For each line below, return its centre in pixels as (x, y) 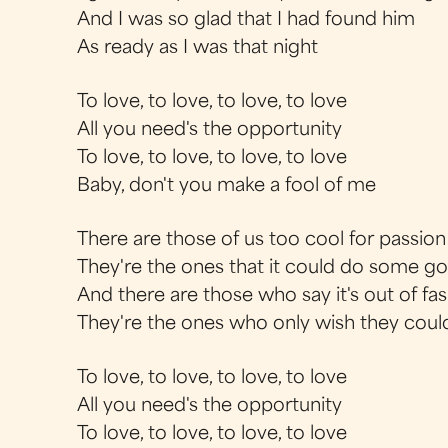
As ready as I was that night (198, 48)
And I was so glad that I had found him (246, 20)
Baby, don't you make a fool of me (227, 186)
